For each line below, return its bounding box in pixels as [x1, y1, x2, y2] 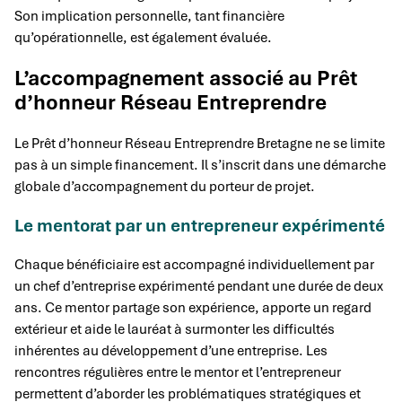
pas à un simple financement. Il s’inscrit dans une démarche [14, 155, 386, 174]
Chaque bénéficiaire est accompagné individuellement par [14, 255, 374, 274]
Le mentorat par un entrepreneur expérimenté [14, 214, 385, 237]
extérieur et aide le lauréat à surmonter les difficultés [14, 319, 335, 338]
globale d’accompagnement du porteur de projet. [14, 177, 315, 196]
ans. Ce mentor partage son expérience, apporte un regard [14, 298, 371, 317]
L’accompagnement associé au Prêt [14, 64, 358, 92]
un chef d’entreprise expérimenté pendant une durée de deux [14, 276, 383, 295]
